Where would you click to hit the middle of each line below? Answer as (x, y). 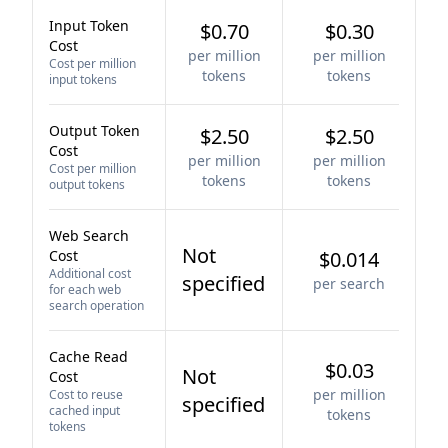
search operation (96, 305)
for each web (85, 289)
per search (349, 283)
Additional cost (90, 273)
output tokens (87, 184)
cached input (84, 410)
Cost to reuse (86, 394)
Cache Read (88, 356)
